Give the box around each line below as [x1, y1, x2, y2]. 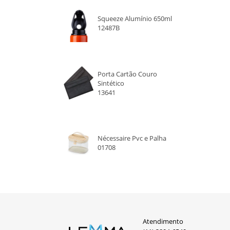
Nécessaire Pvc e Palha [98, 133, 167, 143]
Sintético [98, 78, 125, 88]
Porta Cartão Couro [98, 69, 158, 79]
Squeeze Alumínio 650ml [98, 14, 172, 24]
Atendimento [143, 217, 183, 226]
